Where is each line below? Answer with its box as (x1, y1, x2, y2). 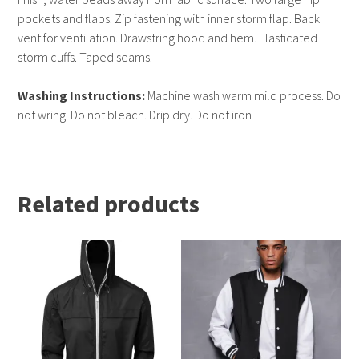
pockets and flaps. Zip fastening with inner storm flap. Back (18, 10, 321, 27)
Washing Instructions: (18, 87, 146, 104)
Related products (18, 188, 200, 220)
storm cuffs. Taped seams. (18, 49, 153, 66)
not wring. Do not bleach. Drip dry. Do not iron (18, 107, 252, 123)
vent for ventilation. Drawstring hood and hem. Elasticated (18, 30, 318, 46)
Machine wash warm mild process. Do (145, 87, 341, 104)
